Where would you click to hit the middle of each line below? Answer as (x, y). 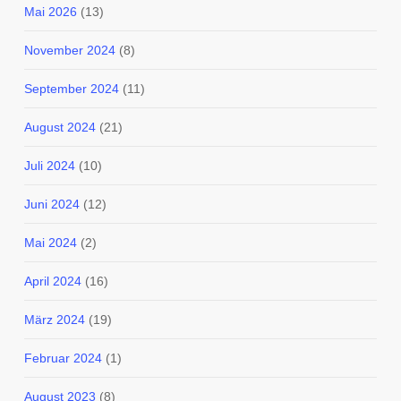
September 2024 (71, 89)
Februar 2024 (63, 358)
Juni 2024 (51, 204)
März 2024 (54, 320)
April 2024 (52, 281)
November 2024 (69, 50)
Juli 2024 (49, 166)
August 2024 (60, 127)
